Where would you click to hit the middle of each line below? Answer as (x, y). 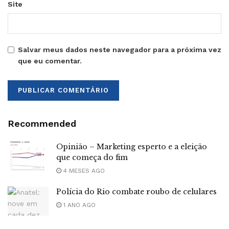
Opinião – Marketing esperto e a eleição (132, 146)
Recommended (42, 123)
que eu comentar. (50, 61)
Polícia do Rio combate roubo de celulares (136, 191)
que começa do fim (92, 157)
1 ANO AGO (78, 205)
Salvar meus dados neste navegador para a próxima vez (120, 49)
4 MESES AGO (83, 170)
